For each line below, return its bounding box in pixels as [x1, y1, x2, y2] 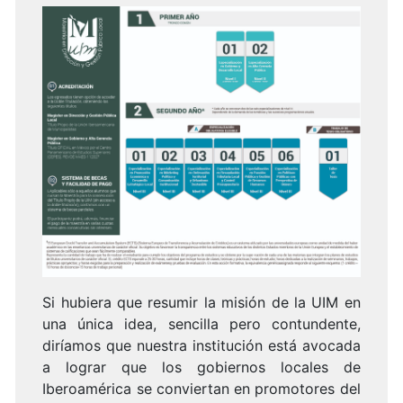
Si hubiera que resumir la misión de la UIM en [42, 292, 361, 311]
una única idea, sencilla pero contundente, [42, 314, 361, 333]
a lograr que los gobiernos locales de [42, 357, 361, 376]
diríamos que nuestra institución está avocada [42, 336, 361, 354]
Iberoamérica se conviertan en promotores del [42, 379, 361, 398]
